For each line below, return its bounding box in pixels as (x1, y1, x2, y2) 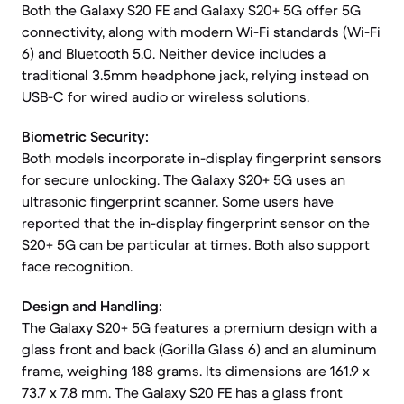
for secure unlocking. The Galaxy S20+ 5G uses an (22, 170, 345, 188)
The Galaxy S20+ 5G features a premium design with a (22, 318, 377, 336)
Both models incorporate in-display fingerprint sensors (22, 149, 381, 167)
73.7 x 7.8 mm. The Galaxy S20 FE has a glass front (22, 383, 343, 401)
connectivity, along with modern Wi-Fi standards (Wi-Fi (22, 23, 381, 41)
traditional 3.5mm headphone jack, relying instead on (22, 66, 369, 84)
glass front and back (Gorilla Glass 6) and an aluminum (22, 340, 377, 358)
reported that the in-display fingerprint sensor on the (22, 214, 370, 232)
